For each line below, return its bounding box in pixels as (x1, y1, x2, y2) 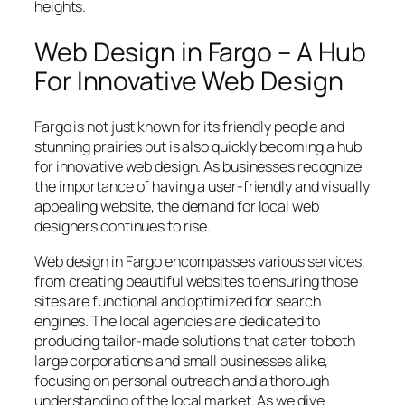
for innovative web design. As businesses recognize (34, 156, 362, 177)
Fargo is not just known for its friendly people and (34, 117, 344, 137)
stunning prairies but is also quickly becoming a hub (34, 137, 362, 157)
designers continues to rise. (34, 216, 212, 237)
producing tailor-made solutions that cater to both (34, 330, 355, 351)
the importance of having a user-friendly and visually (34, 176, 370, 197)
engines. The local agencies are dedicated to (34, 310, 320, 331)
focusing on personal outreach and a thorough (34, 370, 329, 391)
